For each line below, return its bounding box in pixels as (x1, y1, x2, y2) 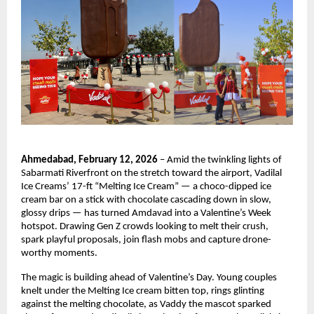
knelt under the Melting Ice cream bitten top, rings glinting (21, 285, 264, 296)
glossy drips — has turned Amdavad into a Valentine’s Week (21, 207, 271, 219)
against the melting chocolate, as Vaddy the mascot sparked (21, 299, 271, 310)
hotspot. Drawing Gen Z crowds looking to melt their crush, (21, 221, 268, 232)
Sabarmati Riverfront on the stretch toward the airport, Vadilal (21, 168, 282, 179)
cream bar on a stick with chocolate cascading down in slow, (21, 194, 271, 205)
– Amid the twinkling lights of (158, 154, 282, 165)
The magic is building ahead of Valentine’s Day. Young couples (21, 272, 277, 283)
